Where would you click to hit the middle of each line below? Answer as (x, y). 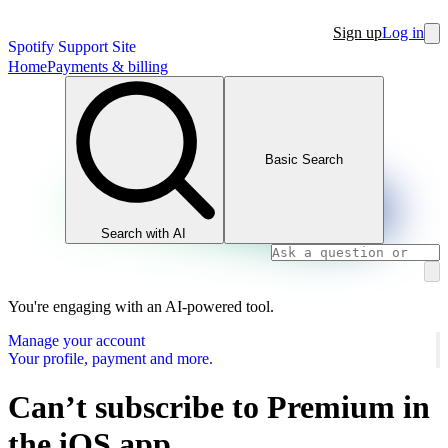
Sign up (357, 32)
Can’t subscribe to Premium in (219, 406)
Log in (403, 32)
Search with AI (144, 233)
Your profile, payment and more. (110, 358)
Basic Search (303, 160)
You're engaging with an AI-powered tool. (141, 306)
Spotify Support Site (72, 46)
